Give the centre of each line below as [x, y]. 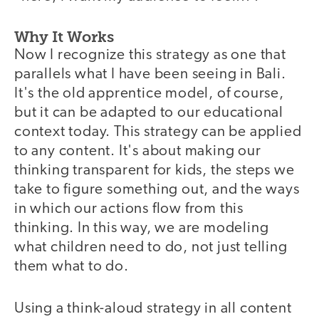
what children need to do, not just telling [151, 248]
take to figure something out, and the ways [157, 190]
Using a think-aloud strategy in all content [153, 308]
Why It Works [64, 37]
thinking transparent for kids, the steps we [155, 171]
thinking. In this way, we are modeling [142, 229]
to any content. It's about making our [138, 152]
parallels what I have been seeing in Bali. [150, 75]
